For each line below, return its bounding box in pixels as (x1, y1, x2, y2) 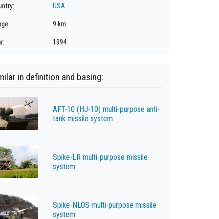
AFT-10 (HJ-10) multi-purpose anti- (52, 104, 160, 114)
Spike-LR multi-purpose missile (52, 152, 148, 162)
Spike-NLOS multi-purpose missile (52, 200, 156, 210)
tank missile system (52, 113, 113, 123)
